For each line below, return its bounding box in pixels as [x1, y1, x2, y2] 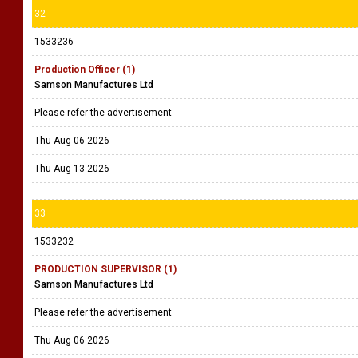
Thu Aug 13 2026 [34, 163, 109, 174]
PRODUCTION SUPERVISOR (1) [34, 264, 177, 275]
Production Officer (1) [34, 64, 135, 75]
